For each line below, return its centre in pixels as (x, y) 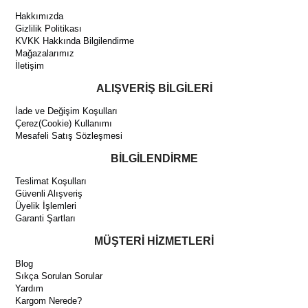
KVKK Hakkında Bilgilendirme (75, 41)
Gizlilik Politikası (49, 29)
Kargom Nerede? (49, 301)
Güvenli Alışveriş (49, 194)
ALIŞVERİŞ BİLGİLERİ (154, 88)
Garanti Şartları (46, 218)
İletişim (30, 66)
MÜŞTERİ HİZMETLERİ (154, 241)
